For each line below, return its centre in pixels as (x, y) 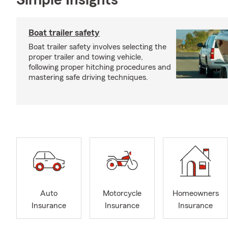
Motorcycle (122, 194)
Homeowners (195, 194)
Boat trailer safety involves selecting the (97, 47)
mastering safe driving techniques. (88, 77)
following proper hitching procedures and (100, 67)
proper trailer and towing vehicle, (86, 57)
